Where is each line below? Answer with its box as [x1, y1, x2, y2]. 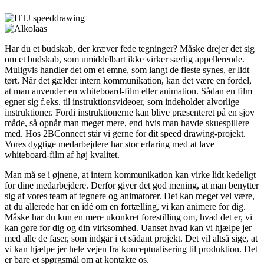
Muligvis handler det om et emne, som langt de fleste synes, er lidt [5, 64, 249, 75]
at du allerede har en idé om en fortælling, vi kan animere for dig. [5, 201, 246, 212]
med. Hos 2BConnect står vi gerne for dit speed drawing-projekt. [5, 128, 246, 138]
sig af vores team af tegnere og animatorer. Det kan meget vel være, [5, 190, 255, 201]
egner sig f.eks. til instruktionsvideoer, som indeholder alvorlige [5, 96, 239, 107]
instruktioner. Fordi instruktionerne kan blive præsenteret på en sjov [5, 107, 255, 117]
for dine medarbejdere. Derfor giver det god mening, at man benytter [5, 180, 259, 190]
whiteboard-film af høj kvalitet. [5, 149, 120, 160]
